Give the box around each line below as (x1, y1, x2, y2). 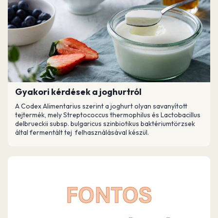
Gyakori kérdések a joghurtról (15, 86, 142, 97)
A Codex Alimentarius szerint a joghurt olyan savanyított (15, 102, 187, 110)
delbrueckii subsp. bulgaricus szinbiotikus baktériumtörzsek (15, 119, 195, 128)
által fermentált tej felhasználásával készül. (15, 128, 149, 137)
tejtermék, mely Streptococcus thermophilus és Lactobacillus (15, 110, 200, 119)
